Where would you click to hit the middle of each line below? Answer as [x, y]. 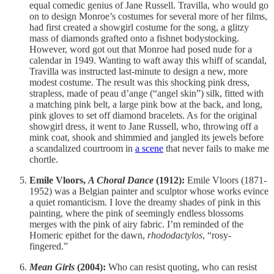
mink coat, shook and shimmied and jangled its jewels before [146, 137]
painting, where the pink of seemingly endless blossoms [136, 213]
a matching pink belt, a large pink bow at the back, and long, [146, 104]
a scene [149, 148]
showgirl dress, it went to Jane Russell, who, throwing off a [144, 126]
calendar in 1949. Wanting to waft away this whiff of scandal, [148, 60]
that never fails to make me [216, 148]
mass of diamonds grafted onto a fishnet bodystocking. [134, 38]
